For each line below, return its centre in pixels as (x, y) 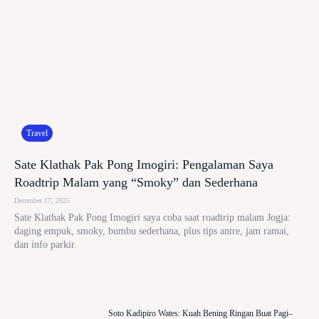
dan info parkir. (46, 245)
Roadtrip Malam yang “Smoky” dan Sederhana (136, 183)
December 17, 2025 (42, 201)
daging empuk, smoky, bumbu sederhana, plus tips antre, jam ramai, (152, 231)
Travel (37, 134)
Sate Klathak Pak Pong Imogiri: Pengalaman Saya (144, 165)
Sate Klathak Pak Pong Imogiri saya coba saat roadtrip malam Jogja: (152, 218)
